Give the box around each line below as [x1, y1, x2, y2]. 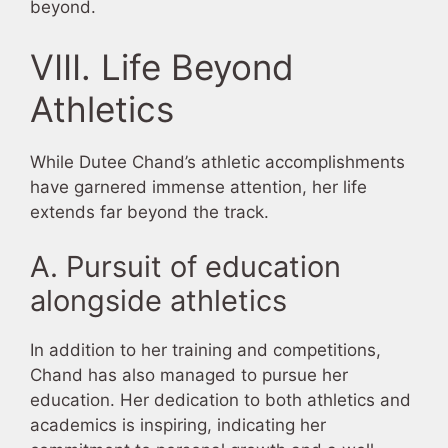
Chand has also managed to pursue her [30, 365, 348, 386]
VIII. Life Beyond [30, 45, 294, 88]
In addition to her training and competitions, [30, 340, 381, 361]
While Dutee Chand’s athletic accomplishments [30, 151, 405, 172]
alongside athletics [30, 283, 287, 319]
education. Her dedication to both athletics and [30, 390, 411, 411]
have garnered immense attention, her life [30, 176, 367, 197]
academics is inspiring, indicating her [30, 415, 326, 436]
